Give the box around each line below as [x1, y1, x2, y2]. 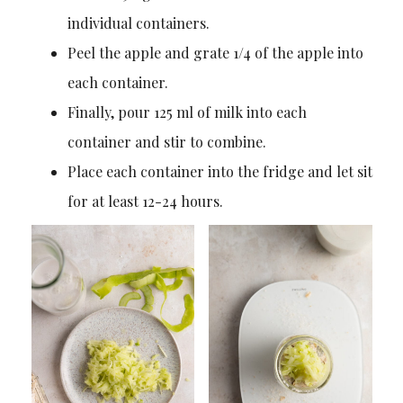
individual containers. [67, 13, 210, 32]
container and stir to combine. [67, 131, 266, 151]
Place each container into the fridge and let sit [67, 161, 372, 181]
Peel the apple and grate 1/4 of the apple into [67, 42, 363, 62]
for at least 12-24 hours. [67, 191, 223, 210]
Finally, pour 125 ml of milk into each [67, 102, 307, 121]
